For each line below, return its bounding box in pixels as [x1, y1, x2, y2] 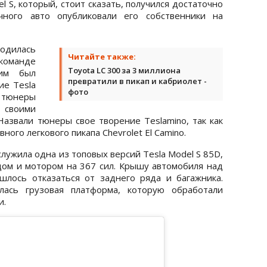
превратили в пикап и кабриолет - [68, 75, 207, 86]
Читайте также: [68, 51, 136, 62]
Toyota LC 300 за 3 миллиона [68, 64, 181, 76]
